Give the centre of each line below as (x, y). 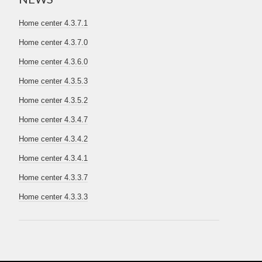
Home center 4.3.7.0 (54, 42)
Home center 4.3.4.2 (54, 139)
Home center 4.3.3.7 (54, 177)
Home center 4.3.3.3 (54, 197)
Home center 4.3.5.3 (54, 81)
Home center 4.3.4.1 (54, 158)
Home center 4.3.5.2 (54, 100)
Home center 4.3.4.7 (54, 120)
